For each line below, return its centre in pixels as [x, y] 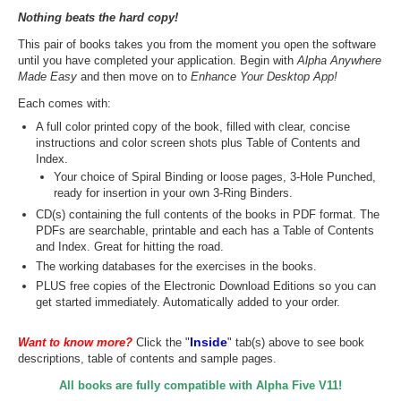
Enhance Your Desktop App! [264, 77]
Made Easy [47, 77]
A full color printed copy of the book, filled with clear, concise [193, 127]
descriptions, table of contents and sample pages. [147, 359]
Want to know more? [75, 343]
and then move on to [134, 77]
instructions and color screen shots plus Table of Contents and [198, 143]
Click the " [161, 343]
